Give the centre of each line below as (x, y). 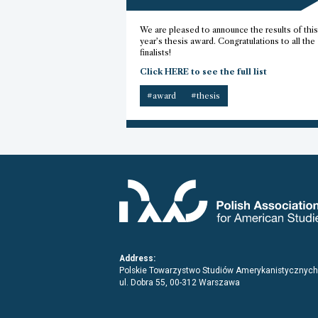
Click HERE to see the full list (203, 71)
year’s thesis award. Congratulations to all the (227, 41)
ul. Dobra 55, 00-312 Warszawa (180, 282)
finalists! (155, 52)
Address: (137, 258)
